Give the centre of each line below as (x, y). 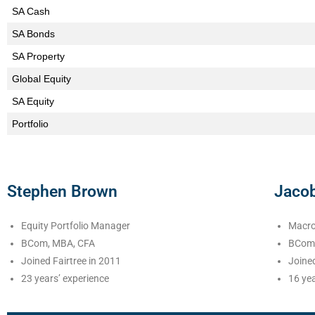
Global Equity (41, 79)
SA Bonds (33, 34)
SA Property (38, 56)
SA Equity (33, 101)
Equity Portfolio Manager (76, 226)
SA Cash (31, 11)
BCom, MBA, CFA (58, 243)
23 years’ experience (65, 278)
